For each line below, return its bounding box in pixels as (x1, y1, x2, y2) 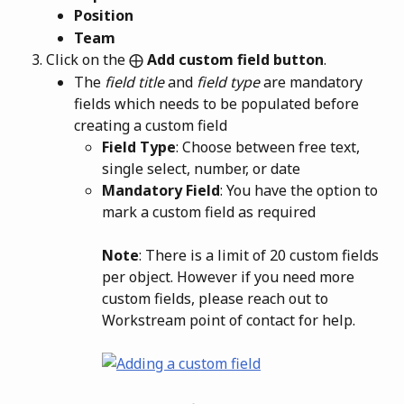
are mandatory (260, 71, 366, 92)
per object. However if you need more (102, 266, 358, 287)
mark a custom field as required (102, 201, 316, 222)
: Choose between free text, (176, 136, 363, 157)
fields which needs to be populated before (74, 93, 363, 114)
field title (105, 71, 164, 92)
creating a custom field (74, 115, 227, 135)
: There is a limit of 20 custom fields (139, 244, 382, 265)
